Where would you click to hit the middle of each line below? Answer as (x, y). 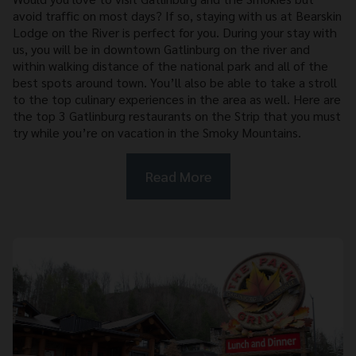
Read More (178, 176)
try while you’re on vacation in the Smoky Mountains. (157, 133)
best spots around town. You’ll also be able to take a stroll (175, 83)
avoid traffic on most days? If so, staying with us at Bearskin (177, 16)
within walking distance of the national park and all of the (170, 66)
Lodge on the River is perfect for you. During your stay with (175, 33)
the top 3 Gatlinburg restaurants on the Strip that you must (177, 116)
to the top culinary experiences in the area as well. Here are (177, 99)
